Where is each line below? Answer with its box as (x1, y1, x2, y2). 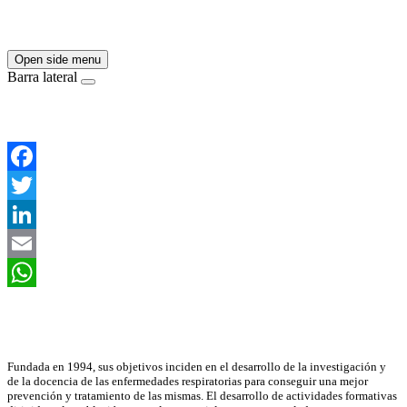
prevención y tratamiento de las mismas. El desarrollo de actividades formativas (7, 389, 397, 403)
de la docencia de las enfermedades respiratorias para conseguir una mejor (7, 374, 368, 389)
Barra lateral (7, 68, 77, 84)
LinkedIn (7, 234, 60, 251)
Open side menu (15, 52, 101, 66)
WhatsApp (7, 293, 69, 309)
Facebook (7, 176, 64, 193)
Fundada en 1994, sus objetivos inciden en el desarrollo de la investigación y (7, 360, 386, 374)
